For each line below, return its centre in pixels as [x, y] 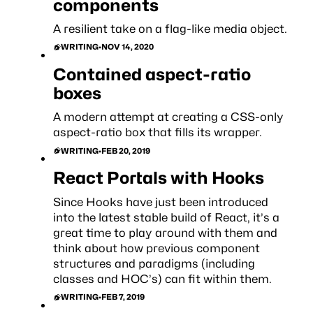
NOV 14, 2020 [127, 47]
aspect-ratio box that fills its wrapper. [157, 132]
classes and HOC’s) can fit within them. [162, 278]
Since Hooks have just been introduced [160, 202]
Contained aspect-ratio [152, 75]
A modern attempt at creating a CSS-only [168, 117]
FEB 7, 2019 [123, 297]
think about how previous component [156, 248]
